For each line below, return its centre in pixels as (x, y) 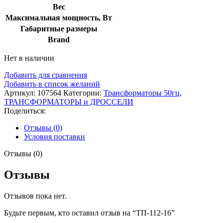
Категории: (82, 93)
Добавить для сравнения (46, 75)
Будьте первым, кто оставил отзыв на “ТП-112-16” (89, 213)
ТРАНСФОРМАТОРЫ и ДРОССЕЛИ (69, 102)
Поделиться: (25, 111)
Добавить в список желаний (52, 84)
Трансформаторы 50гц (142, 93)
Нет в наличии (29, 58)
